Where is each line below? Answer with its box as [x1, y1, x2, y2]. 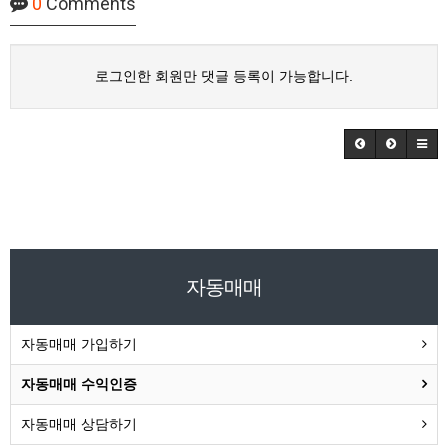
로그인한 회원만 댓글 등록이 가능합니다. [95, 67, 353, 84]
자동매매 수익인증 [21, 375, 137, 392]
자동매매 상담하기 [21, 415, 137, 432]
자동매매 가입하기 [21, 335, 137, 352]
